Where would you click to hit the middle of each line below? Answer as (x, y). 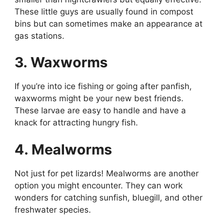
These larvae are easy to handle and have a (100, 110)
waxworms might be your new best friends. (99, 98)
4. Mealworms (63, 149)
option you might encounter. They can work (99, 185)
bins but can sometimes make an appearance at (108, 23)
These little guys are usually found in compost (104, 11)
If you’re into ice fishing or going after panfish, (103, 86)
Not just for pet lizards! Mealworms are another (107, 173)
